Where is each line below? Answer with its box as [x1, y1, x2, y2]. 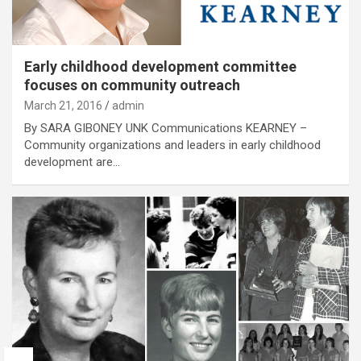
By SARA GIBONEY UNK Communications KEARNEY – [24, 120, 307, 135]
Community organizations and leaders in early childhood [24, 137, 321, 152]
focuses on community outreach [24, 76, 240, 93]
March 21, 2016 [24, 98, 102, 112]
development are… [24, 154, 120, 169]
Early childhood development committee [24, 57, 297, 75]
